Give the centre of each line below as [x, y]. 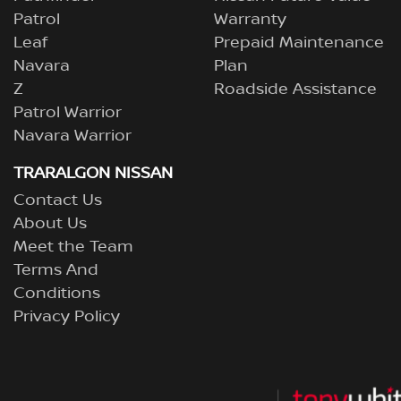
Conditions [57, 294]
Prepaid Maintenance [299, 43]
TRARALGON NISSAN [93, 174]
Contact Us [58, 200]
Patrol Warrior [68, 113]
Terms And [56, 270]
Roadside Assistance [295, 90]
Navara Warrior [73, 136]
